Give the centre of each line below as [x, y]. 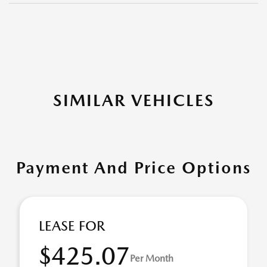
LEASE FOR [72, 226]
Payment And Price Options [133, 167]
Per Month [152, 258]
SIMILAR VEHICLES [133, 100]
